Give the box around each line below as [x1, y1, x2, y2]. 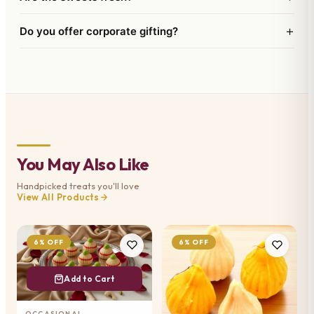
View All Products [17, 191, 100, 203]
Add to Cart [64, 273, 115, 285]
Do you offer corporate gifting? [20, 24, 178, 38]
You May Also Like [17, 153, 149, 175]
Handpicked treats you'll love [17, 180, 139, 192]
